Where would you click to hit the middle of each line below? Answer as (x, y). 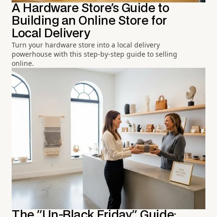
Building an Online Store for (89, 21)
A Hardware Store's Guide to (91, 8)
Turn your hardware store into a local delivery (86, 45)
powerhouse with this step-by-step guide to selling (94, 54)
